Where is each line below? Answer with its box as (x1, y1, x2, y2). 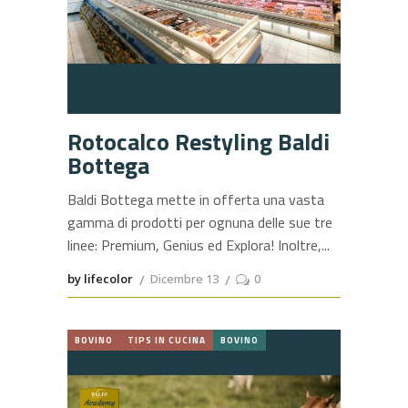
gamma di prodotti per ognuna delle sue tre (67, 210, 332, 233)
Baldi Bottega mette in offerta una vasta (67, 188, 324, 210)
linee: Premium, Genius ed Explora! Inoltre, (67, 233, 321, 256)
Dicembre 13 (150, 270, 219, 287)
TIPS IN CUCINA (127, 332, 206, 347)
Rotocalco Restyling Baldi (67, 123, 330, 159)
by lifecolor (67, 270, 133, 287)
